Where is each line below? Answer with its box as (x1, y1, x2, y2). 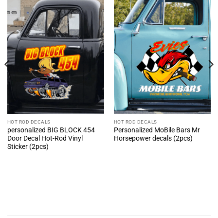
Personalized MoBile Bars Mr (113, 126, 200, 134)
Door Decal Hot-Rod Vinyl (7, 134, 83, 143)
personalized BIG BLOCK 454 (7, 126, 95, 134)
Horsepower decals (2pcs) (113, 134, 193, 143)
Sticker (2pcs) (7, 143, 49, 151)
